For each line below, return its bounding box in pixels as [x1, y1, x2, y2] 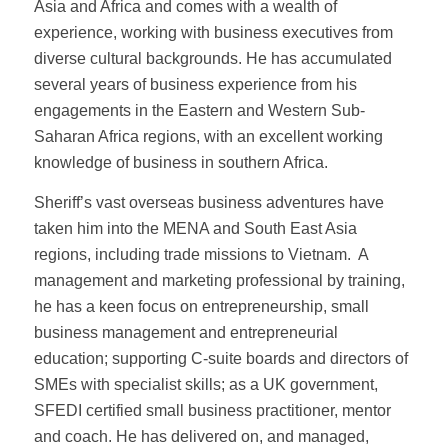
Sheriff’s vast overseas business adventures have [33, 193, 384, 211]
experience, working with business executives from [33, 24, 393, 42]
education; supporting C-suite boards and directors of [33, 349, 408, 367]
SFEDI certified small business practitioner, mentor [33, 401, 391, 419]
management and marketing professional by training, [33, 271, 405, 289]
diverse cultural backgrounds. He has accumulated [33, 50, 392, 68]
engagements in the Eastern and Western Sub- [33, 102, 365, 120]
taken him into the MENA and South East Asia [33, 219, 357, 237]
